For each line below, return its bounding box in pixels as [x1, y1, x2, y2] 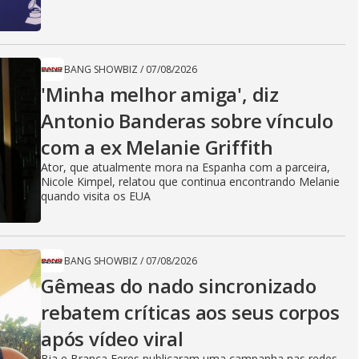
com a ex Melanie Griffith [41, 133, 273, 160]
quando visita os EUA [41, 188, 151, 204]
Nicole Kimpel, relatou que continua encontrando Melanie [41, 173, 340, 189]
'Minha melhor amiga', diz [41, 80, 279, 107]
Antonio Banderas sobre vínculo [41, 107, 333, 134]
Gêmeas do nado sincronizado [41, 272, 317, 299]
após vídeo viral [41, 325, 184, 352]
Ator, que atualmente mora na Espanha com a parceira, [41, 159, 330, 175]
